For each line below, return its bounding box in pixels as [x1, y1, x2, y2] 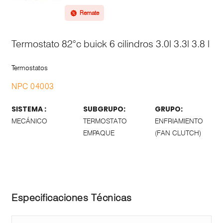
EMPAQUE [83, 128, 114, 137]
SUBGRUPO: [83, 104, 125, 114]
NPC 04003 [11, 81, 54, 91]
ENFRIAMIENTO [154, 116, 203, 125]
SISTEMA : [11, 104, 46, 114]
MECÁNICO [11, 116, 47, 125]
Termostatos [11, 63, 48, 72]
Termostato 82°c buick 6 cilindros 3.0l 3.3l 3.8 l [11, 37, 210, 50]
